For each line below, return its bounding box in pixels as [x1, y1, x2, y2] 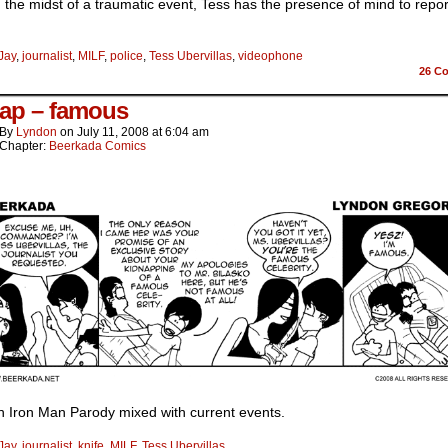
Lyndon [16, 125, 57, 140]
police [110, 49, 143, 64]
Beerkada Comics [49, 139, 146, 154]
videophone [238, 49, 303, 64]
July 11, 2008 [77, 125, 149, 140]
